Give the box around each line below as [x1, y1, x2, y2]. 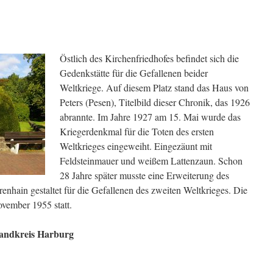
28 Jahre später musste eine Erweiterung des [60, 169, 229, 182]
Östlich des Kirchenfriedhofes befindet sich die [60, 52, 239, 65]
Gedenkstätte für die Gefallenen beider [60, 66, 208, 79]
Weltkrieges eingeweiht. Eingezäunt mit [60, 140, 212, 152]
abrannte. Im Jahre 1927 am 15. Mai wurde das [60, 110, 241, 123]
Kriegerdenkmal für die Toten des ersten [60, 125, 214, 138]
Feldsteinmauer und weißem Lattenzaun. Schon [60, 154, 243, 167]
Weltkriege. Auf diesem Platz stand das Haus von [60, 81, 249, 94]
